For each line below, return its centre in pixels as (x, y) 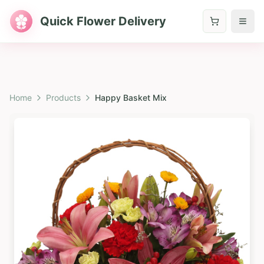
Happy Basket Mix (131, 98)
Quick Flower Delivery (103, 21)
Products (63, 98)
